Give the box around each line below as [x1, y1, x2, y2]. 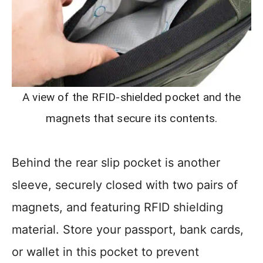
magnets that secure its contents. [45, 112, 218, 126]
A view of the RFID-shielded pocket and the [22, 90, 241, 104]
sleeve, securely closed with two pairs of [12, 178, 238, 193]
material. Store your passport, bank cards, [12, 222, 244, 237]
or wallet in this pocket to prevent [12, 245, 199, 259]
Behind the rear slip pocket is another [12, 156, 220, 170]
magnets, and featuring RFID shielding [12, 200, 223, 215]
